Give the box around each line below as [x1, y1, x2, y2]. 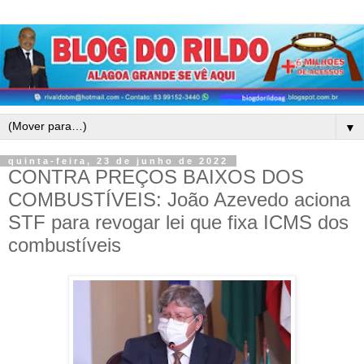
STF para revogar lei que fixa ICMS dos [8, 210, 349, 233]
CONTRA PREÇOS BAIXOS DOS [8, 165, 304, 188]
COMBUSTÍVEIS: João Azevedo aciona [8, 188, 350, 210]
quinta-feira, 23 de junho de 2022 [8, 155, 228, 166]
